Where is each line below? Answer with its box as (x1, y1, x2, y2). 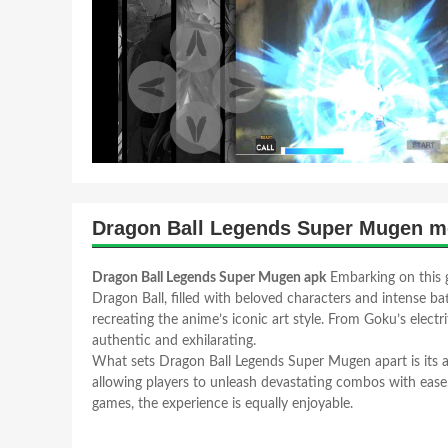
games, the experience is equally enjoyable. (92, 397, 353, 411)
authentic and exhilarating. (92, 334, 256, 348)
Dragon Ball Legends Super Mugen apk (92, 271, 326, 285)
